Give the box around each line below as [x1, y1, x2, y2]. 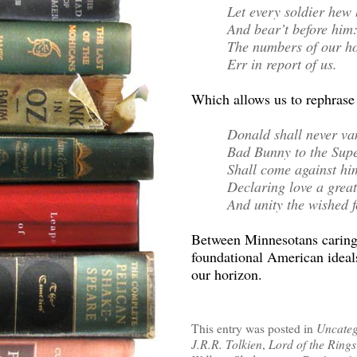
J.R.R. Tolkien [191, 335, 262, 352]
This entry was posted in [191, 320, 316, 336]
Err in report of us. [227, 54, 337, 73]
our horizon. [191, 265, 262, 284]
